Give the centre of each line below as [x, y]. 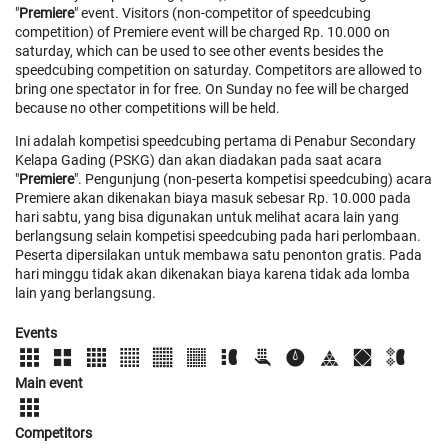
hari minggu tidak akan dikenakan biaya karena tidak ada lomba [212, 273]
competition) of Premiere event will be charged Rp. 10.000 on [202, 31]
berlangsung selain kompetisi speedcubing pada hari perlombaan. [218, 235]
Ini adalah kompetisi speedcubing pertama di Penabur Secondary [215, 140]
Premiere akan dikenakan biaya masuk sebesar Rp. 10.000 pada [213, 197]
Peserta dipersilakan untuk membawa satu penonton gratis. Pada [218, 254]
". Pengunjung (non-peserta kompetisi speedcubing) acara [253, 178]
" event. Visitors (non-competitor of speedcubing [222, 12]
